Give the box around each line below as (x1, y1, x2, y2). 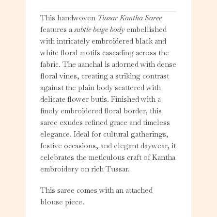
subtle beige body (74, 25, 125, 34)
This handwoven (40, 13, 98, 23)
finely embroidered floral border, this (40, 106, 162, 116)
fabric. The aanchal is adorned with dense (40, 60, 177, 69)
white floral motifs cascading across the (40, 48, 170, 58)
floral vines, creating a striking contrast (40, 71, 170, 81)
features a (40, 25, 75, 34)
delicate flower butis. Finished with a (40, 94, 161, 104)
